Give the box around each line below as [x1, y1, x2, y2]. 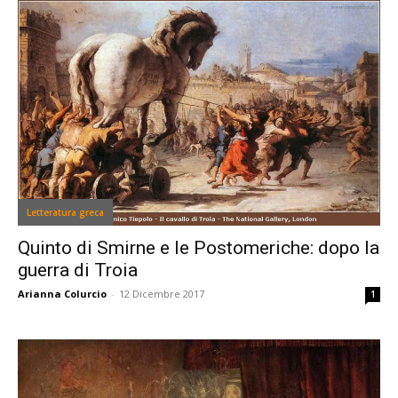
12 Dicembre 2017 [119, 287, 204, 301]
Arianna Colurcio [18, 287, 107, 301]
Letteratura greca [27, 206, 104, 219]
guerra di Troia [18, 259, 138, 282]
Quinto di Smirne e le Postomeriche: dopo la [18, 237, 379, 259]
